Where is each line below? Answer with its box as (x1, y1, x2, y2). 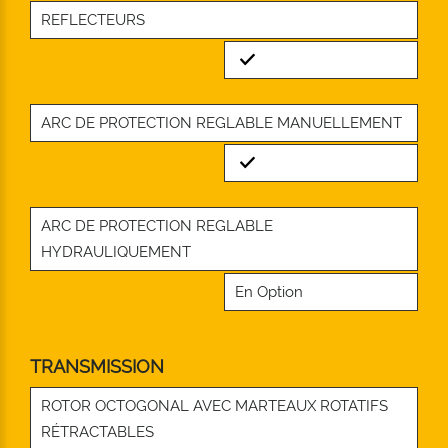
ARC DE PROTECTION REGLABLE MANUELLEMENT (41, 114, 402, 133)
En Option (235, 283, 303, 302)
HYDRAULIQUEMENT (41, 243, 191, 262)
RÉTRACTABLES (41, 423, 154, 442)
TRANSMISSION (30, 356, 164, 378)
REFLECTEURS (41, 11, 145, 30)
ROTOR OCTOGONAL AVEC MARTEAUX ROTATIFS (41, 397, 388, 416)
